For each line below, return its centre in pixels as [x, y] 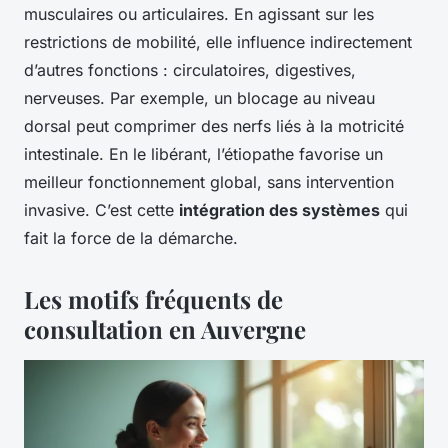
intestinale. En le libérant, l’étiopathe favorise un [203, 154]
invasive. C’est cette [101, 210]
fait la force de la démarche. [131, 238]
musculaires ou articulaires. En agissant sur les [199, 14]
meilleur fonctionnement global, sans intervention [209, 182]
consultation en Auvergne [165, 329]
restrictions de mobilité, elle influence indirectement [218, 42]
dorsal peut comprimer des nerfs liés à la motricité [214, 126]
